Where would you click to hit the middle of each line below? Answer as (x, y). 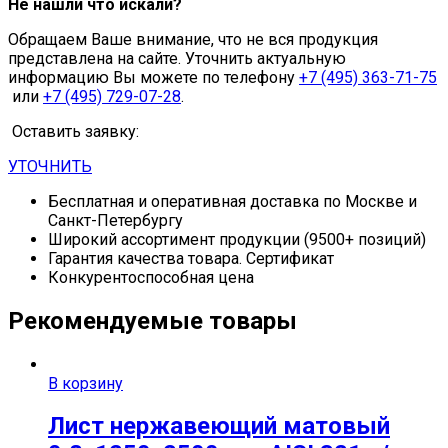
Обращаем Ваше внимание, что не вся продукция (193, 39)
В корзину (85, 383)
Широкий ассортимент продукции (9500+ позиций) (237, 239)
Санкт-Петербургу (115, 220)
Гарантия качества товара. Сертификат (191, 258)
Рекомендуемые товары (152, 320)
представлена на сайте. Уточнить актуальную (177, 58)
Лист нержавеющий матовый (219, 426)
